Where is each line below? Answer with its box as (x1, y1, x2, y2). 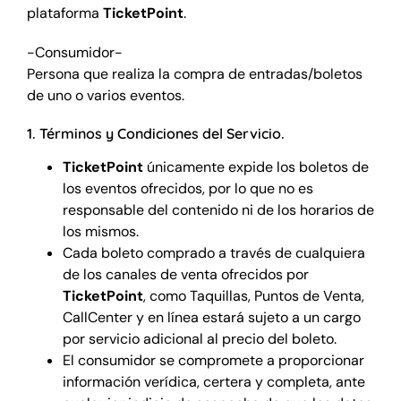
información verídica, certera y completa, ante (62, 371, 365, 391)
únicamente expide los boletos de (142, 157, 369, 176)
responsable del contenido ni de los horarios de (62, 200, 374, 219)
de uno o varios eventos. (26, 85, 184, 105)
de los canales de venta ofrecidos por (62, 264, 309, 284)
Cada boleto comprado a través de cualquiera (62, 243, 365, 262)
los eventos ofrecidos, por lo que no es (62, 178, 313, 198)
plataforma (26, 3, 103, 22)
